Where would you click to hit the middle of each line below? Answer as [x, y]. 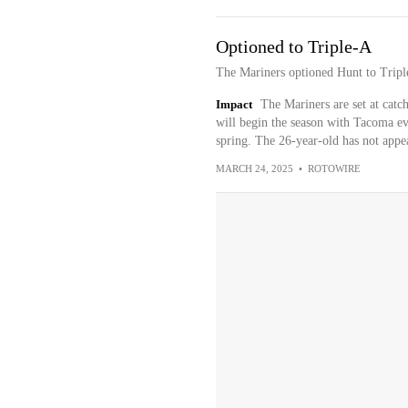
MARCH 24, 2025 [254, 168]
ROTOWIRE [334, 168]
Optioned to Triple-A [293, 46]
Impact [234, 104]
